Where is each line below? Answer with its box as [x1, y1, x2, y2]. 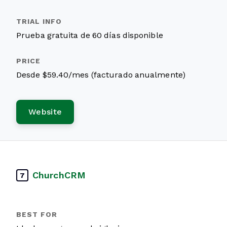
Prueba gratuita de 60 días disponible [16, 31, 163, 40]
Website [28, 107, 62, 116]
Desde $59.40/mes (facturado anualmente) [16, 70, 185, 79]
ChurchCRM [32, 170, 86, 180]
